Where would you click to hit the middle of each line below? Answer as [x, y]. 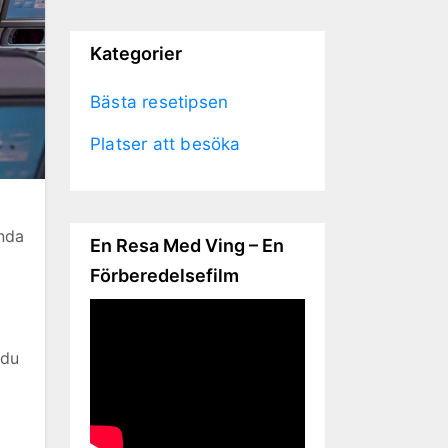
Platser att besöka [165, 143]
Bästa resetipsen [159, 101]
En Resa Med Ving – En [187, 245]
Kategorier [136, 53]
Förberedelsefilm [164, 275]
